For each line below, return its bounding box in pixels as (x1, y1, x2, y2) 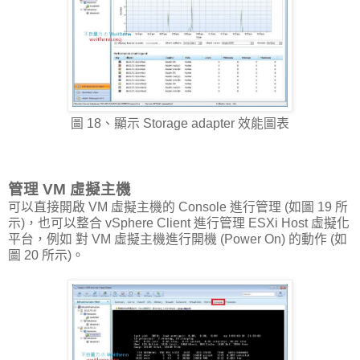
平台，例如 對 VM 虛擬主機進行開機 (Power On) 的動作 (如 (8, 232, 347, 247)
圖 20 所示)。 (8, 248, 84, 263)
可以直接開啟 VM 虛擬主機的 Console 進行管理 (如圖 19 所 (8, 200, 348, 215)
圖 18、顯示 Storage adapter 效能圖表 (71, 117, 289, 131)
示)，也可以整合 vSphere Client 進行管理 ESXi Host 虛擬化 (8, 216, 350, 231)
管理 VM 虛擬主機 (8, 181, 131, 198)
